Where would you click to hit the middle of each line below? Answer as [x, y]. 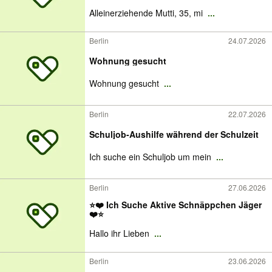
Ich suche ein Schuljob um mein [151, 157]
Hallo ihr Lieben [121, 233]
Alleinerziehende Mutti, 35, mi [147, 13]
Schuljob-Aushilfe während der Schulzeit [174, 134]
